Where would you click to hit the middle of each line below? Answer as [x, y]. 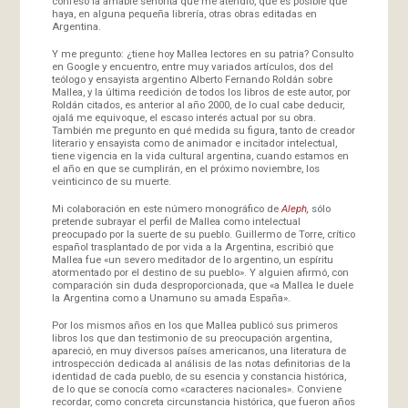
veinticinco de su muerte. [111, 181]
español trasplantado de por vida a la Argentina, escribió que [192, 246]
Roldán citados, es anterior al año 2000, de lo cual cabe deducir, [198, 104]
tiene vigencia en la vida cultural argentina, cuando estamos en [200, 155]
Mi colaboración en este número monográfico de [166, 208]
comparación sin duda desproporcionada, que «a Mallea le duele [202, 285]
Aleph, [295, 208]
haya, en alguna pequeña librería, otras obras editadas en [184, 13]
